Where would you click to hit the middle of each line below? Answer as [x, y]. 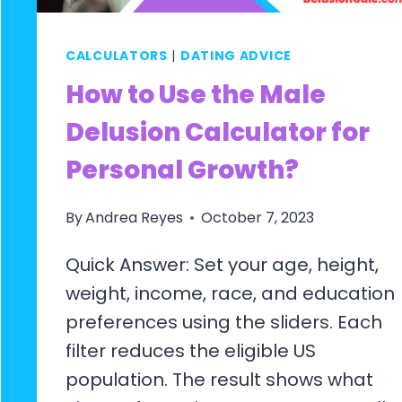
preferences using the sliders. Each [224, 322]
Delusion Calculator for [218, 132]
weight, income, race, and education [230, 293]
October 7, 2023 [258, 217]
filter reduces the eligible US [191, 350]
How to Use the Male [196, 94]
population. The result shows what [219, 379]
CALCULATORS [117, 55]
